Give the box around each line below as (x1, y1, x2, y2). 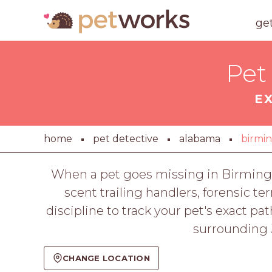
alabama (179, 133, 220, 144)
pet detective (93, 133, 158, 144)
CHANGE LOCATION (63, 253, 150, 263)
